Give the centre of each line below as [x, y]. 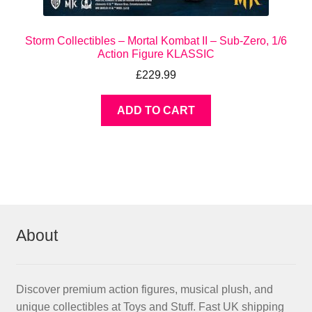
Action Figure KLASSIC [156, 54]
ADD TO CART [156, 111]
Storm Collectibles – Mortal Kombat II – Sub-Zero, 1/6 [156, 40]
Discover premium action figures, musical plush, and [144, 289]
